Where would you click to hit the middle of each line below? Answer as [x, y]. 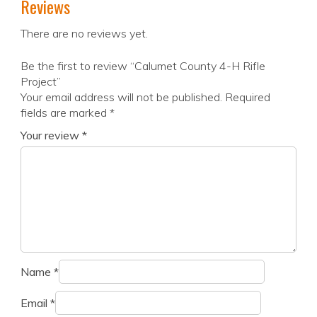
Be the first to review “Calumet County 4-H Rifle [143, 66]
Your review [51, 136]
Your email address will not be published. [121, 97]
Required [248, 97]
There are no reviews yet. [84, 34]
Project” [41, 82]
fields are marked [65, 113]
